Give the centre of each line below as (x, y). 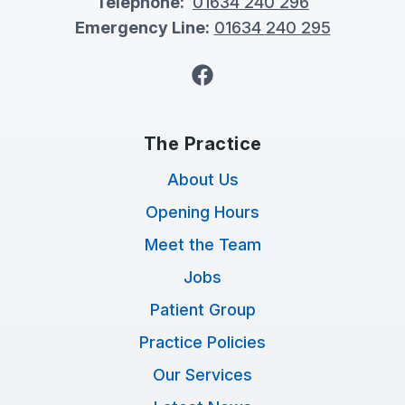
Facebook (240, 74)
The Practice (202, 144)
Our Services (202, 375)
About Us (202, 179)
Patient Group (202, 310)
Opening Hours (202, 212)
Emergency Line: (142, 28)
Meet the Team (202, 245)
